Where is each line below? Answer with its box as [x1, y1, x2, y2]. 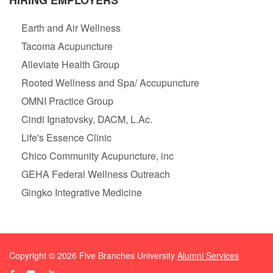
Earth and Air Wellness [21, 21, 121, 35]
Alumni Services [177, 249, 239, 262]
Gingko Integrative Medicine [21, 185, 142, 200]
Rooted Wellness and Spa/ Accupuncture [21, 76, 199, 90]
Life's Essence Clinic [21, 130, 112, 145]
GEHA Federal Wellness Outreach [21, 167, 170, 182]
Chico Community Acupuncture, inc [21, 149, 174, 163]
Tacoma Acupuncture [21, 39, 113, 54]
